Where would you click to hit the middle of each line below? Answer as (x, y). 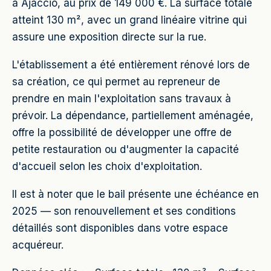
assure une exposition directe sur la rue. (109, 37)
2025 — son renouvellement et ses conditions (124, 211)
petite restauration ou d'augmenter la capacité (126, 149)
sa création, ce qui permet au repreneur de (116, 82)
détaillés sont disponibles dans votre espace (120, 228)
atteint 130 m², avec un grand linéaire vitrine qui (129, 20)
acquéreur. (38, 245)
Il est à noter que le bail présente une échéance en (135, 194)
